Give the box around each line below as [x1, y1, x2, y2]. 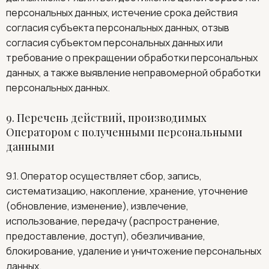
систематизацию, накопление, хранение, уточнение [6, 184, 248, 198]
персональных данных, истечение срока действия [6, 6, 238, 19]
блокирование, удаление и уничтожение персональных [6, 244, 261, 258]
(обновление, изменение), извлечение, [6, 199, 189, 213]
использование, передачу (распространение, [6, 214, 220, 228]
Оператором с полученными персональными [6, 125, 243, 139]
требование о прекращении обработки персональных [6, 51, 258, 64]
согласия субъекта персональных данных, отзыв [6, 21, 229, 34]
